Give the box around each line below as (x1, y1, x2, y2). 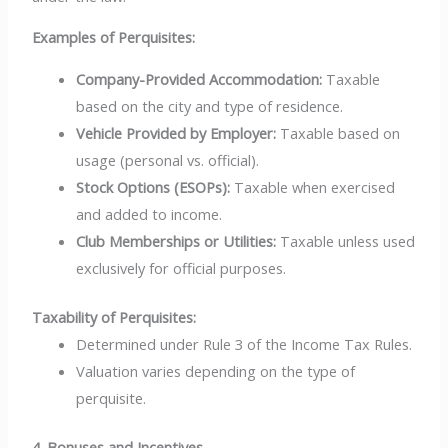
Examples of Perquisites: (32, 27, 196, 48)
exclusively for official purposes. (76, 257, 287, 278)
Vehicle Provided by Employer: (76, 122, 277, 143)
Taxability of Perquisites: (32, 306, 197, 327)
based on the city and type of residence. (76, 95, 344, 116)
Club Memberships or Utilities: (76, 230, 277, 251)
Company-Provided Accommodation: (76, 68, 323, 89)
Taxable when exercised (230, 176, 396, 197)
